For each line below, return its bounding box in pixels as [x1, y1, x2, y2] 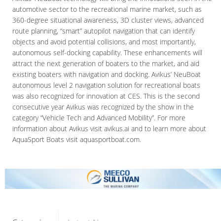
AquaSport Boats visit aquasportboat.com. [12, 135, 141, 144]
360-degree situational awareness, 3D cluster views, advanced [12, 15, 204, 25]
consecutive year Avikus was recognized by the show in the [12, 102, 194, 111]
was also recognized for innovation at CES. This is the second [12, 91, 200, 101]
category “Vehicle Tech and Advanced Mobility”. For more [12, 113, 185, 122]
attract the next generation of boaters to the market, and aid [12, 59, 199, 68]
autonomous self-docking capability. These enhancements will [12, 48, 202, 57]
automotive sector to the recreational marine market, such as [12, 4, 202, 14]
